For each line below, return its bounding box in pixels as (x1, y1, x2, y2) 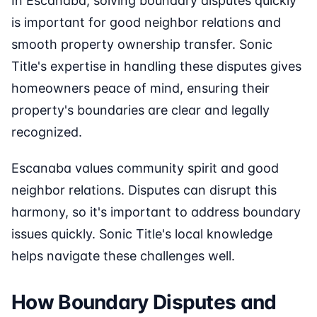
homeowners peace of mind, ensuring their (11, 81, 270, 96)
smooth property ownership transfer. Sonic (11, 37, 272, 52)
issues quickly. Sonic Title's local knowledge (11, 226, 272, 242)
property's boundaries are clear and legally (11, 103, 270, 118)
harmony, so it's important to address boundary (11, 204, 301, 220)
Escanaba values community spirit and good (11, 161, 279, 176)
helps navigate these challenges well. (11, 248, 235, 264)
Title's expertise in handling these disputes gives (11, 59, 301, 74)
